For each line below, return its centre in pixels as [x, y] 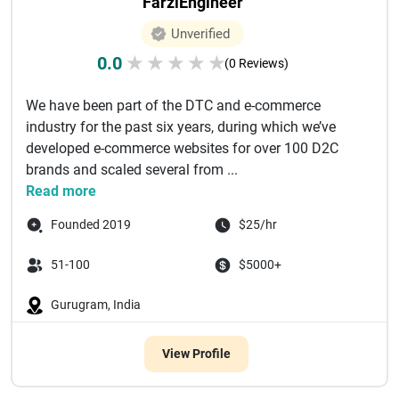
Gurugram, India [96, 305]
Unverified [200, 34]
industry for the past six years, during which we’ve [181, 127]
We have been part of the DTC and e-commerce [173, 106]
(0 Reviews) [256, 63]
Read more [61, 191]
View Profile [196, 354]
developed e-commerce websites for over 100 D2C [182, 148]
